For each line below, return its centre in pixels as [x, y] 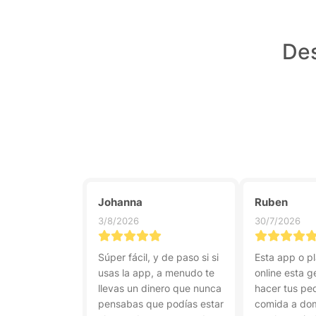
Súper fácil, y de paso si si [158, 257]
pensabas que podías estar [161, 304]
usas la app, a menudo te [156, 273]
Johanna [120, 202]
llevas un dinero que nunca [160, 288]
